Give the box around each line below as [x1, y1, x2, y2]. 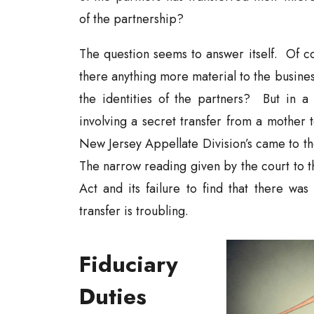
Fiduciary [78, 248, 178, 280]
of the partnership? [78, 10, 184, 28]
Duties [78, 280, 146, 313]
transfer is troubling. [78, 202, 189, 220]
